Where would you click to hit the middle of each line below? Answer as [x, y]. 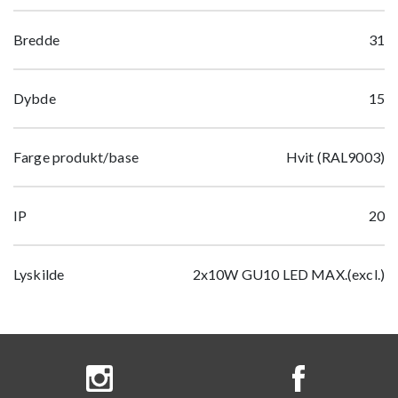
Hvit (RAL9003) [335, 157]
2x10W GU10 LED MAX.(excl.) [288, 275]
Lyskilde [39, 275]
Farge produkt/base [76, 157]
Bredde [36, 40]
